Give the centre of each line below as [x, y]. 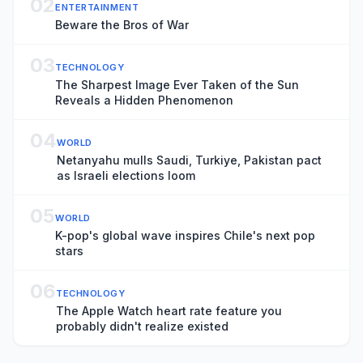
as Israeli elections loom [126, 175]
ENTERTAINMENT [97, 7]
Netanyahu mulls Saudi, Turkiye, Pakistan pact [189, 160]
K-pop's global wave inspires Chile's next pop [185, 235]
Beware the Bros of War [122, 25]
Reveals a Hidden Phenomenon [144, 100]
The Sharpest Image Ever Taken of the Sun [177, 85]
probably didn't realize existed [142, 326]
